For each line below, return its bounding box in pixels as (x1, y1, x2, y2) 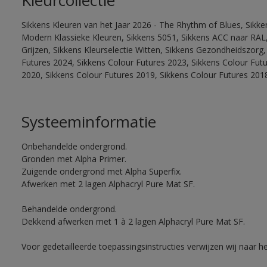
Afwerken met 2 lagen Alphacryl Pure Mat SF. (21, 178, 195, 190)
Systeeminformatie (21, 111, 156, 132)
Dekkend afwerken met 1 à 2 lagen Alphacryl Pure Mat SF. (21, 216, 245, 227)
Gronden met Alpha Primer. (21, 153, 126, 164)
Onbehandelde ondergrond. (21, 141, 127, 152)
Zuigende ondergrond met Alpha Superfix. (21, 166, 182, 177)
